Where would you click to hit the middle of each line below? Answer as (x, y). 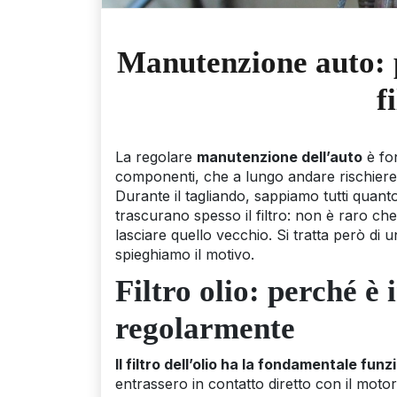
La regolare (156, 156)
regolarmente (205, 328)
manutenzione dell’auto (280, 156)
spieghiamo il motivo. (185, 254)
